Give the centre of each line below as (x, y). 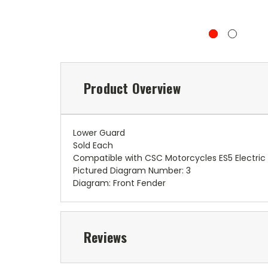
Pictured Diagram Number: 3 (132, 171)
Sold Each (93, 146)
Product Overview (132, 88)
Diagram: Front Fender (119, 183)
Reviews (105, 237)
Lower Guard (99, 133)
